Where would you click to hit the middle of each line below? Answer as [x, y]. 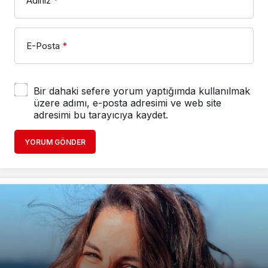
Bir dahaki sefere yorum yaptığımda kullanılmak [142, 91]
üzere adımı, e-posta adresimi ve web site [127, 103]
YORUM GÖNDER [55, 142]
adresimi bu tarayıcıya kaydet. [101, 115]
